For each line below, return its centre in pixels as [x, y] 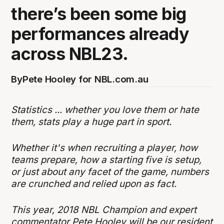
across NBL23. [70, 53]
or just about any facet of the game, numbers [110, 171]
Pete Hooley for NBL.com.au [85, 79]
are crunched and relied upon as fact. [95, 183]
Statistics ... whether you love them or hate [105, 109]
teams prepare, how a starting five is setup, [106, 159]
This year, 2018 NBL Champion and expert [104, 210]
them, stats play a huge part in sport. [91, 121]
